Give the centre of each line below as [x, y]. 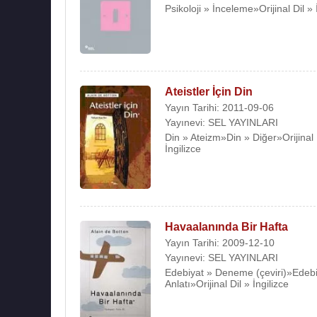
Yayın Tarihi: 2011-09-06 [219, 107]
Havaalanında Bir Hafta [226, 226]
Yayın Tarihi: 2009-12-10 [220, 242]
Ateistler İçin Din [209, 91]
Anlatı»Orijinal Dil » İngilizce [227, 283]
